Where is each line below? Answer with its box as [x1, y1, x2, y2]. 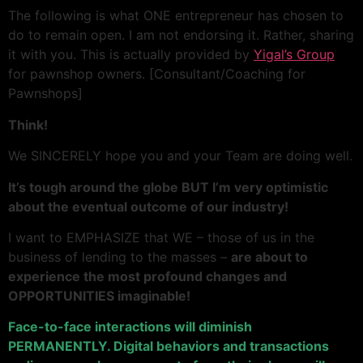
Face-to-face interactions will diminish [8, 318, 252, 335]
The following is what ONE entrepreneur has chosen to [8, 7, 344, 24]
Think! [8, 116, 48, 133]
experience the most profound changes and [8, 267, 287, 284]
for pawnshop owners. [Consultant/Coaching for [8, 66, 305, 83]
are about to [231, 248, 308, 265]
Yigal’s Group [254, 46, 335, 63]
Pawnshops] [8, 85, 83, 102]
